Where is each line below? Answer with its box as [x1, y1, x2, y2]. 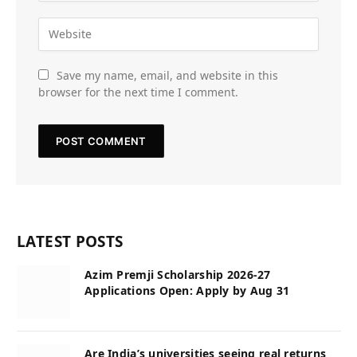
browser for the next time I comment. [38, 84, 238, 100]
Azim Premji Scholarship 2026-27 [84, 266, 271, 282]
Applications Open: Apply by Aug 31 [84, 282, 290, 298]
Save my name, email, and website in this [57, 67, 278, 83]
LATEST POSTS [17, 230, 124, 252]
